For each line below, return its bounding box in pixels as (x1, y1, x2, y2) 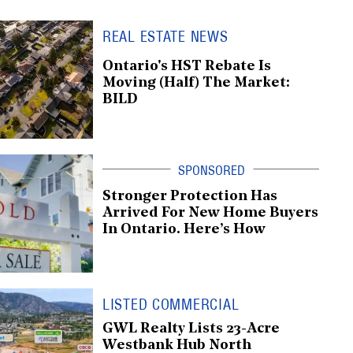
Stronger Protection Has (102, 188, 277, 204)
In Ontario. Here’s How (102, 221, 266, 237)
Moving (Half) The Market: (102, 75, 290, 91)
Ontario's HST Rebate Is (102, 58, 271, 74)
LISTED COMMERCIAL (102, 295, 240, 314)
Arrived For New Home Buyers (102, 205, 318, 221)
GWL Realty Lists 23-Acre (102, 321, 280, 336)
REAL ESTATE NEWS (102, 27, 229, 46)
